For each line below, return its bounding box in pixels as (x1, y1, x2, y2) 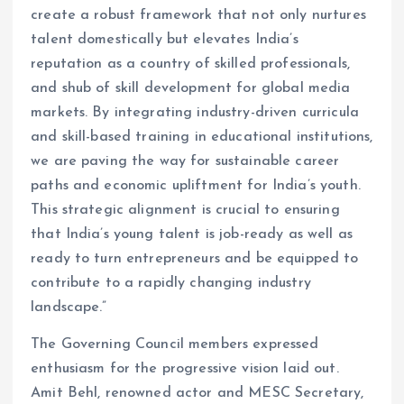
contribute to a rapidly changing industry (31, 276, 311, 290)
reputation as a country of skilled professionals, (31, 57, 350, 71)
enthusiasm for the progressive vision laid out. (31, 362, 339, 377)
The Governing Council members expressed (31, 337, 319, 353)
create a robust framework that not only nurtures (31, 8, 366, 23)
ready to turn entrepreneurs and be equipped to (31, 252, 359, 266)
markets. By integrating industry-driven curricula (31, 106, 359, 120)
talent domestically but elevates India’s (31, 32, 298, 47)
